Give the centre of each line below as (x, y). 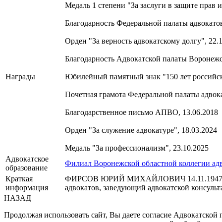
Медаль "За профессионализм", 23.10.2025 (137, 148)
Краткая (19, 179)
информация (27, 188)
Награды (20, 77)
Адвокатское (27, 159)
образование (27, 168)
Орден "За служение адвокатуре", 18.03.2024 (141, 130)
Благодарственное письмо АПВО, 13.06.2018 (141, 112)
